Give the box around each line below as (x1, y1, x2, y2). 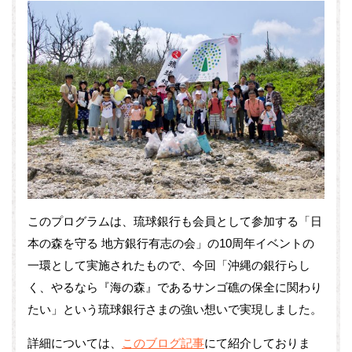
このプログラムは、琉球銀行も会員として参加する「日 (27, 214, 322, 229)
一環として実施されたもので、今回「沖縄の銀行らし (27, 258, 310, 273)
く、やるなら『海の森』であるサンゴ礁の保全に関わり (27, 280, 322, 295)
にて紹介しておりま (204, 336, 310, 350)
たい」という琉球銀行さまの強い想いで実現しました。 (27, 302, 322, 317)
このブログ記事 (122, 336, 204, 350)
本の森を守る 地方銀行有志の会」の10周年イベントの (27, 236, 314, 251)
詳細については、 (27, 336, 122, 350)
